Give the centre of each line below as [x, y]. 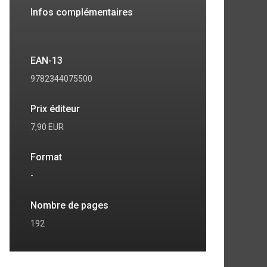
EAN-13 [46, 60]
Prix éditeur [55, 109]
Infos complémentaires [82, 12]
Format [46, 157]
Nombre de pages [69, 205]
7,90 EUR [47, 127]
